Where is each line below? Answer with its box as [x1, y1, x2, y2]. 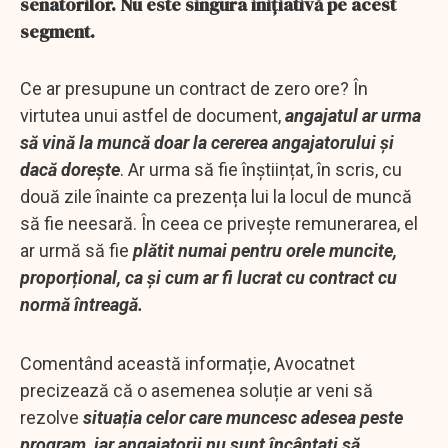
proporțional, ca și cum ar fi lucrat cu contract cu [20, 266, 397, 288]
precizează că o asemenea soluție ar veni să [20, 379, 373, 401]
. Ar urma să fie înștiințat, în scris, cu [120, 158, 402, 180]
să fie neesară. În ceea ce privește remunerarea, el [20, 212, 418, 234]
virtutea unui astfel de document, [20, 104, 285, 126]
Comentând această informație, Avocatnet [20, 352, 355, 374]
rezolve [20, 406, 83, 428]
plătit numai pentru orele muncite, [129, 239, 397, 261]
